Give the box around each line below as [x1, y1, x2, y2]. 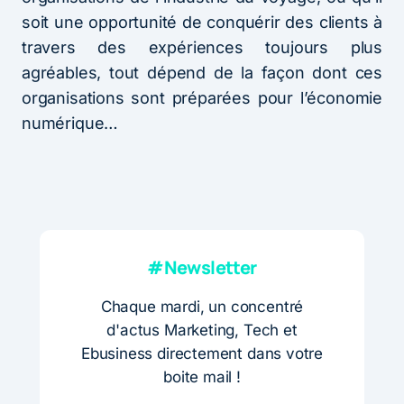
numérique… [22, 113, 119, 133]
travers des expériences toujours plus [22, 37, 382, 57]
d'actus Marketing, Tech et [106, 320, 298, 339]
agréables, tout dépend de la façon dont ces [22, 62, 382, 82]
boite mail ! [163, 367, 241, 386]
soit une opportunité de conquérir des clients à [22, 12, 382, 32]
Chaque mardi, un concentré [100, 297, 304, 316]
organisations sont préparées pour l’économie [22, 87, 382, 107]
